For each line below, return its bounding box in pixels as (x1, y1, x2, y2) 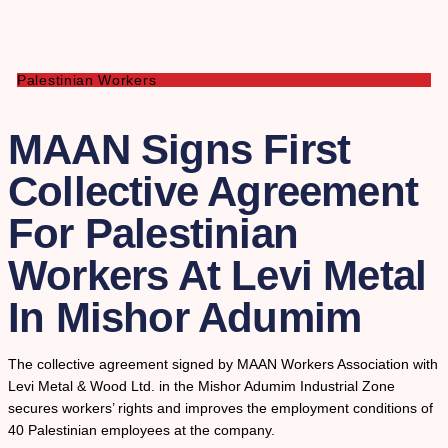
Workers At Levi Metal (8, 252, 427, 300)
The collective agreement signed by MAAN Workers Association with (8, 356, 438, 373)
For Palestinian (8, 210, 298, 258)
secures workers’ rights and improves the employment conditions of (8, 400, 433, 417)
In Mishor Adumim (8, 294, 362, 342)
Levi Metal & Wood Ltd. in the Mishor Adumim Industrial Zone (8, 378, 395, 395)
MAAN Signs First (8, 126, 351, 174)
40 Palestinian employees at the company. (8, 422, 275, 439)
